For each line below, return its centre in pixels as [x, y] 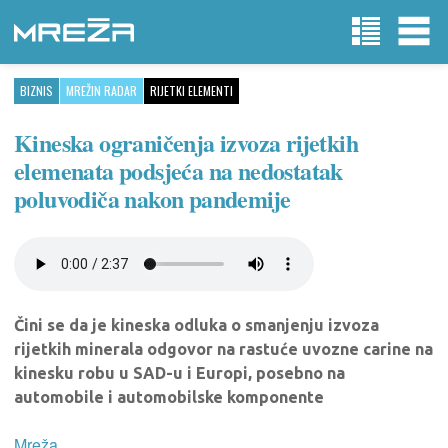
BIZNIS [36, 90]
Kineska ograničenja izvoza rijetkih [186, 142]
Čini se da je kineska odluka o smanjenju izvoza [196, 325]
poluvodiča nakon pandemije [152, 198]
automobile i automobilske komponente [169, 397]
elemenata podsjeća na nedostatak [178, 170]
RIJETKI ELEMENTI [191, 90]
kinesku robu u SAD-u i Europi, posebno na [179, 373]
